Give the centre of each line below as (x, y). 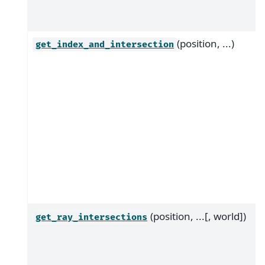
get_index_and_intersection (105, 44)
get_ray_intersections (91, 217)
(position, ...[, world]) (198, 216)
